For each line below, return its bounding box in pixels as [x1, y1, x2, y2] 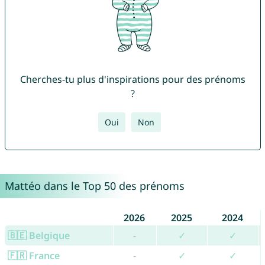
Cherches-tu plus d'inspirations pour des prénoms [20, 73, 245, 86]
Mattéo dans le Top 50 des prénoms [4, 179, 185, 193]
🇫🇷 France [7, 249, 60, 263]
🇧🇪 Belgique [7, 229, 70, 243]
